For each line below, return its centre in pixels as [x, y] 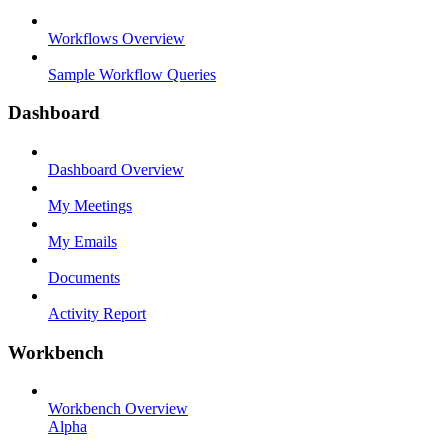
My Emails [82, 241]
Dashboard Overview [116, 169]
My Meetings [90, 205]
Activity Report [97, 313]
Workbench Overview [118, 409]
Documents [84, 277]
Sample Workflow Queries [132, 74]
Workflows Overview [116, 38]
